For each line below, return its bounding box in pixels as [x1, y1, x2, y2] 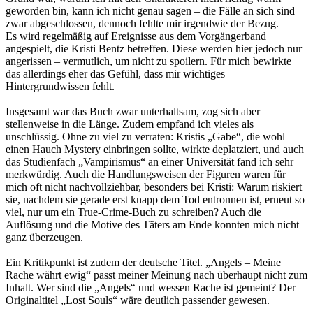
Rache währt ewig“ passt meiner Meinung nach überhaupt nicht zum [6, 268, 307, 281]
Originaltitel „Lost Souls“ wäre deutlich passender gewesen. [6, 293, 270, 306]
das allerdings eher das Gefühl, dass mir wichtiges [6, 67, 225, 80]
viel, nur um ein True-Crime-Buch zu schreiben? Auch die [6, 205, 261, 218]
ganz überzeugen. [6, 231, 83, 243]
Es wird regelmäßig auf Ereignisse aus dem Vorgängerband [6, 29, 266, 42]
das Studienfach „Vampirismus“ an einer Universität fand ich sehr [6, 155, 293, 168]
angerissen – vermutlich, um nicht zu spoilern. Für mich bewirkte [6, 54, 291, 67]
